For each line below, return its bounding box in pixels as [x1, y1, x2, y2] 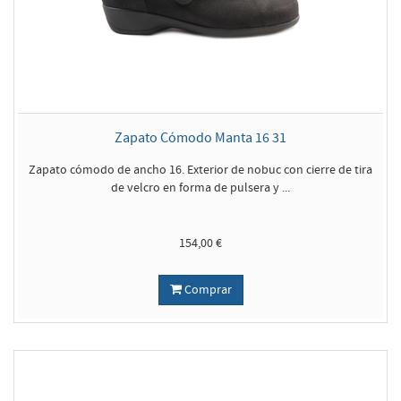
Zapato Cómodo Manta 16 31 [115, 128, 286, 147]
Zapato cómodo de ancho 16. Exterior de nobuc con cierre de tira [29, 161, 372, 178]
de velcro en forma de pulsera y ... [111, 179, 290, 196]
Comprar [181, 281, 232, 298]
